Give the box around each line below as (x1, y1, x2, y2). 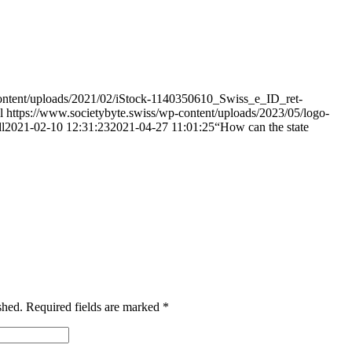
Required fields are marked (26, 299, 163, 313)
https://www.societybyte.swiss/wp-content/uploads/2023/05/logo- (6, 105, 329, 119)
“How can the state (214, 119, 309, 134)
